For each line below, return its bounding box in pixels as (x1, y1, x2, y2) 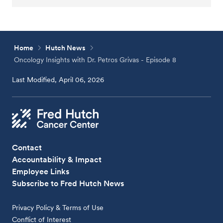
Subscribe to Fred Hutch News (12, 178, 124, 188)
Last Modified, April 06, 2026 (12, 76, 105, 84)
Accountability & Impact (12, 154, 102, 164)
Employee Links (12, 166, 70, 176)
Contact (12, 142, 42, 152)
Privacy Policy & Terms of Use (12, 203, 104, 212)
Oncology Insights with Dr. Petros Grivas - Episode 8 (14, 56, 177, 64)
